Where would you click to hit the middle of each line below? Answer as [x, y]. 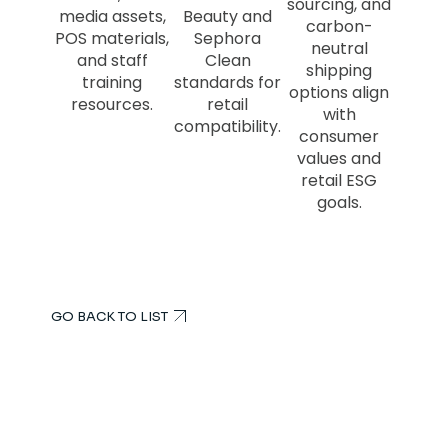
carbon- [339, 26]
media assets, [112, 16]
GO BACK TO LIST [109, 317]
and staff [112, 60]
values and [339, 158]
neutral [339, 48]
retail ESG [339, 180]
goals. [339, 202]
